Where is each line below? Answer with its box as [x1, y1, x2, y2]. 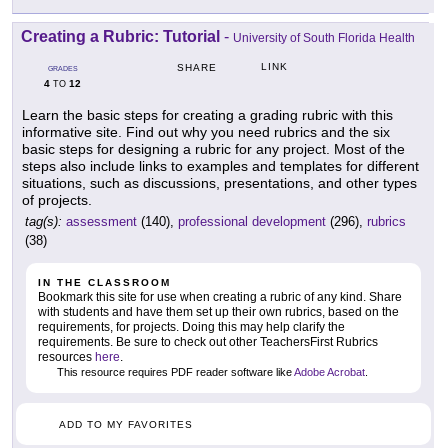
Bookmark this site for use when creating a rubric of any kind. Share [38, 290, 402, 305]
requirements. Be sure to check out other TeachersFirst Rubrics [38, 335, 378, 350]
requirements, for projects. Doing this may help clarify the [38, 320, 345, 335]
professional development [178, 214, 326, 230]
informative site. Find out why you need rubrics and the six [22, 124, 390, 141]
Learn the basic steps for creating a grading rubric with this [22, 107, 393, 124]
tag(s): [25, 214, 62, 230]
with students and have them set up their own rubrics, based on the [38, 305, 399, 320]
